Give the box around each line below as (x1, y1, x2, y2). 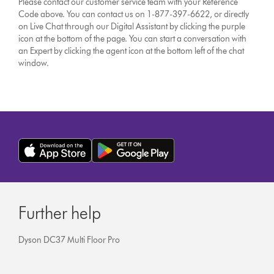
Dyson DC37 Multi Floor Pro (18, 235, 120, 245)
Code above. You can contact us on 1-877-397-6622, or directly (18, 9, 250, 20)
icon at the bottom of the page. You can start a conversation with (18, 34, 247, 44)
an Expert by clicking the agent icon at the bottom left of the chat (18, 46, 245, 56)
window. (18, 58, 50, 68)
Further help (18, 202, 102, 223)
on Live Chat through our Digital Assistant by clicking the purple (18, 21, 246, 32)
